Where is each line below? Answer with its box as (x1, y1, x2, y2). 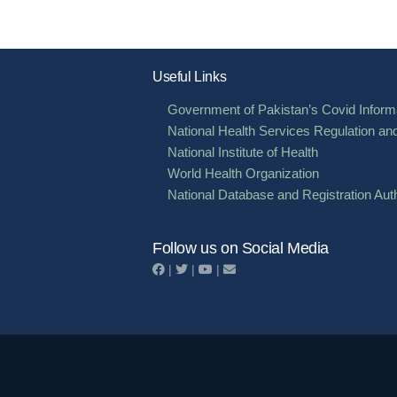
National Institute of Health (167, 144, 318, 160)
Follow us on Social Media (152, 238, 329, 257)
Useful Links (152, 67, 227, 84)
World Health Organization (167, 166, 319, 182)
